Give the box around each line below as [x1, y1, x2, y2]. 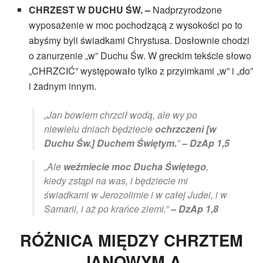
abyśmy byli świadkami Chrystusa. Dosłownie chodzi [29, 33, 250, 48]
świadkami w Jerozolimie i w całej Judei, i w [44, 188, 227, 202]
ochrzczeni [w [155, 122, 216, 136]
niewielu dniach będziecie [44, 122, 155, 136]
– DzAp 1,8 [171, 202, 218, 216]
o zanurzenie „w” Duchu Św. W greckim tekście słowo [29, 49, 252, 63]
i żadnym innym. [29, 79, 97, 93]
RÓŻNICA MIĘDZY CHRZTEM [20, 228, 243, 251]
